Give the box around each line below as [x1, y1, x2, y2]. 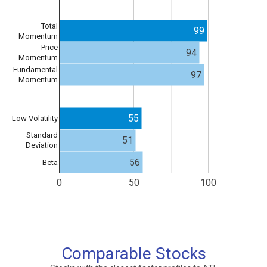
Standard [26, 131, 58, 140]
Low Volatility [12, 114, 58, 123]
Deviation [26, 141, 58, 150]
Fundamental [13, 65, 58, 74]
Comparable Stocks [61, 244, 206, 263]
